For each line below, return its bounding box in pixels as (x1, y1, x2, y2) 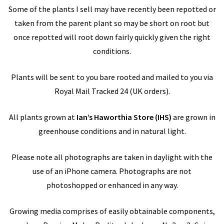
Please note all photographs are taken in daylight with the (11, 151, 212, 162)
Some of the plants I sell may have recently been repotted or (8, 3, 216, 14)
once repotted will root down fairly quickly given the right (13, 31, 210, 42)
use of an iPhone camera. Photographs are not (32, 165, 191, 176)
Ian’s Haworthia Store (76, 111, 153, 122)
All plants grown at (8, 111, 76, 122)
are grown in (172, 111, 215, 122)
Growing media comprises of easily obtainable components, (9, 205, 215, 216)
